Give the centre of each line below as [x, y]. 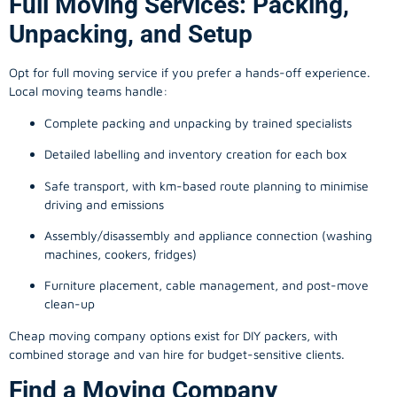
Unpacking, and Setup [131, 35]
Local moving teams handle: [88, 91]
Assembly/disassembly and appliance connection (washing [208, 235]
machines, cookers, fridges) [121, 253]
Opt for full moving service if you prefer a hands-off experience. [190, 73]
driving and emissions [104, 204]
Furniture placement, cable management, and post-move [206, 285]
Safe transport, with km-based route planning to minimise [206, 185]
